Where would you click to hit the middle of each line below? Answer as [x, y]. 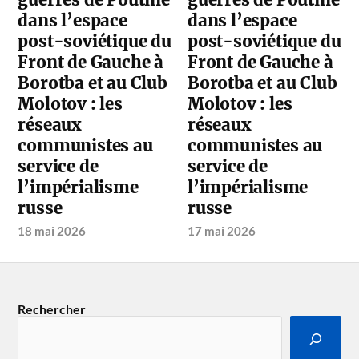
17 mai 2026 [222, 230]
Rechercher [52, 309]
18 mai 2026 [52, 230]
